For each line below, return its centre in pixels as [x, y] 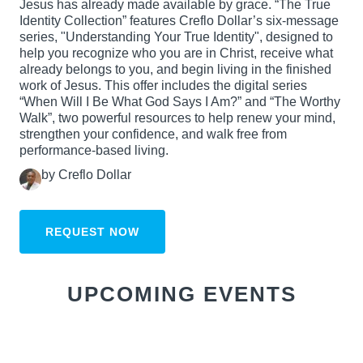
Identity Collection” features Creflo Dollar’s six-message [179, 20]
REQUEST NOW [92, 231]
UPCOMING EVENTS [181, 295]
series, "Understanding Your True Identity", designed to [176, 36]
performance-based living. [94, 150]
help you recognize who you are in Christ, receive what [176, 53]
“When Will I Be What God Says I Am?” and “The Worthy [180, 101]
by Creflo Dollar [86, 174]
